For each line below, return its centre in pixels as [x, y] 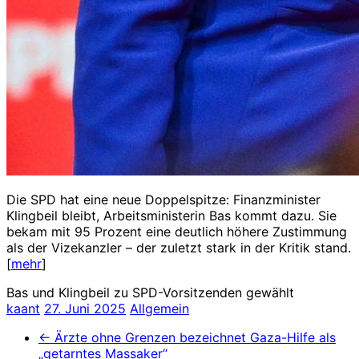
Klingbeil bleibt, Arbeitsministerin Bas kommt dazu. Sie [171, 215]
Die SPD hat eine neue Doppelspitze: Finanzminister [163, 199]
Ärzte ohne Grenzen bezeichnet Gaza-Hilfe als [193, 337]
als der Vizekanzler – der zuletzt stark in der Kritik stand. [179, 247]
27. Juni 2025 [85, 308]
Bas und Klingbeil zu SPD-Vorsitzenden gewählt [150, 292]
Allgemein [159, 308]
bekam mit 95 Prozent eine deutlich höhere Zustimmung [177, 231]
